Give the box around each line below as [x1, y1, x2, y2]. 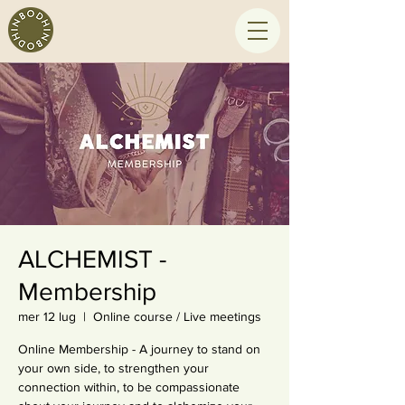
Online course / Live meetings [93, 309, 261, 324]
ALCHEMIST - [18, 245, 166, 273]
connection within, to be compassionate [18, 380, 240, 394]
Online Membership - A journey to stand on [18, 342, 260, 356]
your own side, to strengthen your [18, 361, 209, 375]
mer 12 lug [18, 309, 76, 324]
